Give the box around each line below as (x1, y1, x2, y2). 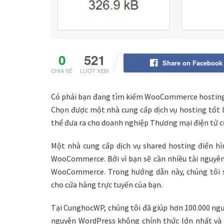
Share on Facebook (162, 58, 222, 68)
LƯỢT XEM (80, 66, 108, 75)
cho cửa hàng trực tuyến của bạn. (51, 179, 162, 190)
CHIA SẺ (51, 66, 72, 75)
